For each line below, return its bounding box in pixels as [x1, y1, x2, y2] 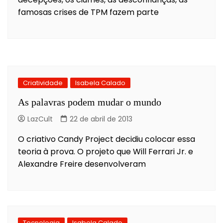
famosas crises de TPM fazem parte [18, 6, 159, 18]
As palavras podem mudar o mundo [18, 96, 161, 108]
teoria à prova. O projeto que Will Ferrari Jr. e [18, 145, 193, 157]
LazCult [27, 113, 53, 124]
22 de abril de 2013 [70, 113, 132, 124]
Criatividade [23, 78, 63, 88]
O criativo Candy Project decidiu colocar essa [18, 133, 195, 145]
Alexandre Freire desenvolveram [18, 158, 146, 170]
